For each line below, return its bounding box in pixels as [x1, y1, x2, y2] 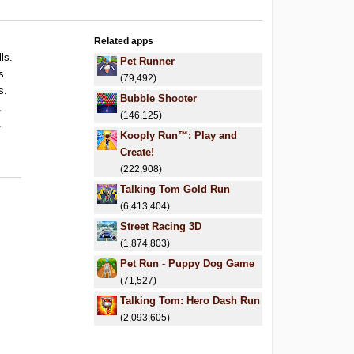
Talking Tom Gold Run [120, 183, 231, 195]
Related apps [94, 36, 154, 47]
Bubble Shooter [120, 92, 198, 104]
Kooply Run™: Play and [120, 130, 238, 141]
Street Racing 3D [120, 220, 202, 232]
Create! [120, 146, 155, 158]
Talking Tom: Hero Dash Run [120, 295, 261, 307]
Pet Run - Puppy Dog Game [120, 258, 255, 269]
